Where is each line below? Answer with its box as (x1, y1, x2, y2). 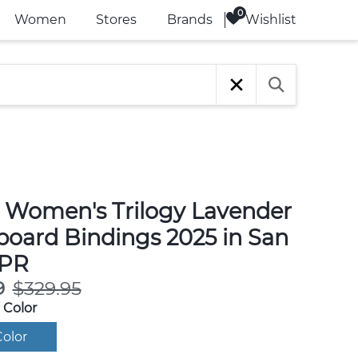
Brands (166, 12, 213, 27)
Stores (96, 12, 137, 27)
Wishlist (245, 11, 296, 27)
